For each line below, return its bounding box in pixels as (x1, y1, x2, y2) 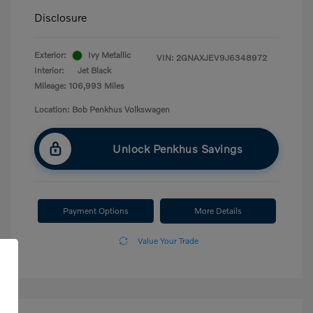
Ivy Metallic (88, 50, 131, 60)
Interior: (34, 65, 64, 75)
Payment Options (63, 205, 129, 216)
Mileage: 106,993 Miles (34, 80, 124, 91)
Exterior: (34, 50, 66, 60)
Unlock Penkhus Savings (112, 142, 242, 155)
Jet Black (78, 65, 111, 75)
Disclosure (34, 10, 87, 24)
